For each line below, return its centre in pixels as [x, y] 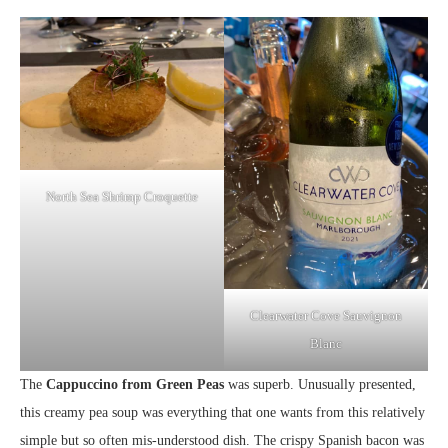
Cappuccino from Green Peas [133, 384]
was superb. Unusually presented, [320, 384]
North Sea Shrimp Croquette [122, 196]
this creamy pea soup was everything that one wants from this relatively [222, 412]
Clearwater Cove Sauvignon [326, 315]
